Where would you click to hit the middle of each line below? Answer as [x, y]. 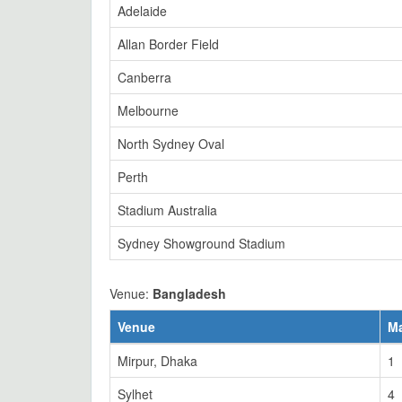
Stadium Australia [167, 210]
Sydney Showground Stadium [201, 243]
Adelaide [142, 11]
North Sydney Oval [171, 144]
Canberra [144, 77]
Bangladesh [189, 293]
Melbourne [148, 110]
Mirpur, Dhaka [157, 361]
